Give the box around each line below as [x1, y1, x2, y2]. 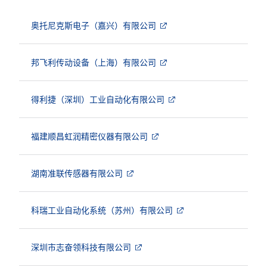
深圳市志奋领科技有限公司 [31, 241, 131, 253]
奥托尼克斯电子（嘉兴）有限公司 [31, 19, 156, 31]
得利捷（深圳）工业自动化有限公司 [31, 93, 164, 105]
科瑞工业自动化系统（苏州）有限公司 [31, 204, 173, 216]
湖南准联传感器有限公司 [31, 167, 123, 179]
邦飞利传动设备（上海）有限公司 [31, 56, 156, 68]
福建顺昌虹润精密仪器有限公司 [31, 130, 148, 142]
